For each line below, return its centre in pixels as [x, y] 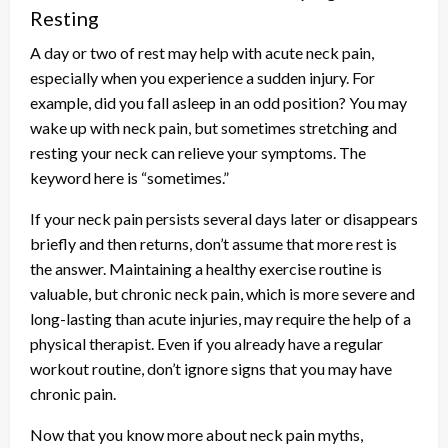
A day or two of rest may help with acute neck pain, [202, 52]
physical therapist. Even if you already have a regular [206, 343]
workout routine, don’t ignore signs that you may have [211, 368]
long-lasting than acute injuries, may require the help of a [220, 318]
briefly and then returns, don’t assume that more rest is [213, 243]
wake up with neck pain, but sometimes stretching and [213, 127]
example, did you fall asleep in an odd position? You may [218, 102]
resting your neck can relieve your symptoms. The [198, 152]
